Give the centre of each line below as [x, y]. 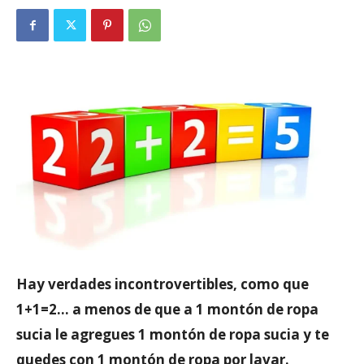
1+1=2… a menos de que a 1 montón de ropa [167, 309]
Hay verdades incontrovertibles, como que [162, 284]
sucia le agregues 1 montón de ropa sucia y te [173, 334]
